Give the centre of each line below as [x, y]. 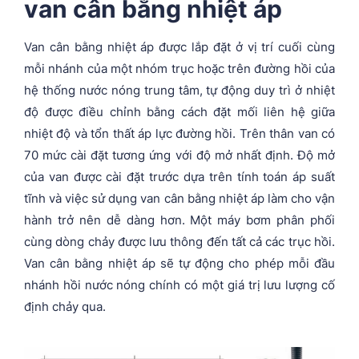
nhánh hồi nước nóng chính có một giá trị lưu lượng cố [179, 284]
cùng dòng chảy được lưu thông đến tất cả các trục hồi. [179, 241]
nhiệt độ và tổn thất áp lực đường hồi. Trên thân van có [179, 133]
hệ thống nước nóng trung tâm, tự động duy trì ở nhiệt [179, 90]
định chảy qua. [67, 306]
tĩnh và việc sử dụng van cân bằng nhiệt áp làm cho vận [179, 198]
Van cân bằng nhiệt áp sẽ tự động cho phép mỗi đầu [179, 263]
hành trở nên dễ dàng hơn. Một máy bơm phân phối [179, 220]
